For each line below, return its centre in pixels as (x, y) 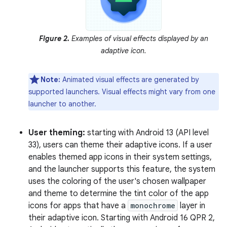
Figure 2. (54, 39)
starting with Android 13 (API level (147, 133)
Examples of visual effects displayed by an (139, 39)
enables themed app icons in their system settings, (120, 157)
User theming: (57, 133)
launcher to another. (62, 104)
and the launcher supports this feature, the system (122, 169)
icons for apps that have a (78, 206)
